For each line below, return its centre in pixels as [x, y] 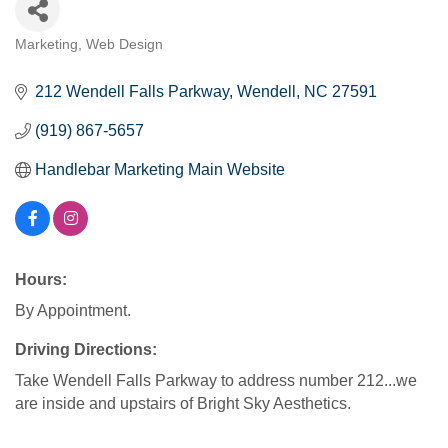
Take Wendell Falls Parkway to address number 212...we [216, 380]
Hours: [41, 279]
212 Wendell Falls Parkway [132, 91]
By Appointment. [73, 310]
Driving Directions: [86, 349]
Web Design [124, 44]
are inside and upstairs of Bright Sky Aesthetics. [183, 403]
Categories [59, 58]
